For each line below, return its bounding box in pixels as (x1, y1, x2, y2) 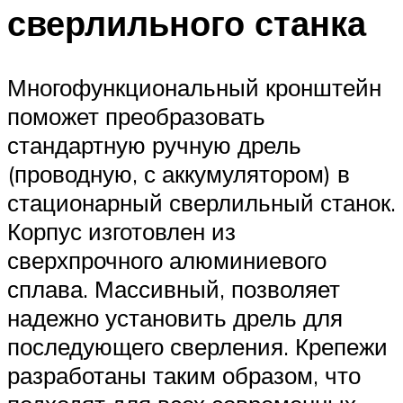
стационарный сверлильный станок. (7, 188, 396, 218)
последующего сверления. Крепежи (7, 332, 388, 362)
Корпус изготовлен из (7, 217, 236, 246)
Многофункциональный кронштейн (7, 73, 381, 103)
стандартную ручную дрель (7, 130, 301, 160)
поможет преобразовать (7, 102, 265, 131)
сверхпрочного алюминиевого (7, 246, 327, 275)
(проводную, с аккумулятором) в (7, 159, 350, 189)
